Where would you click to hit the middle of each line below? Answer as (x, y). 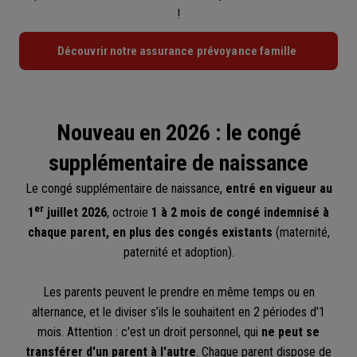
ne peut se (290, 332)
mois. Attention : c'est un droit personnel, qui (149, 332)
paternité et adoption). (178, 253)
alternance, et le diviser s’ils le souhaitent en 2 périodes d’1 (178, 312)
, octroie (129, 213)
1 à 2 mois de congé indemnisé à (240, 213)
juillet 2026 (75, 213)
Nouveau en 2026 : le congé (178, 133)
